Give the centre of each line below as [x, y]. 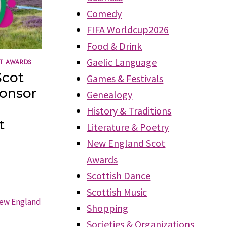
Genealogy [110, 94]
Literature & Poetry [128, 127]
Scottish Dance [119, 175]
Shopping [108, 208]
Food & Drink [115, 46]
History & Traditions [129, 110]
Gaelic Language [122, 62]
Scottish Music [117, 192]
